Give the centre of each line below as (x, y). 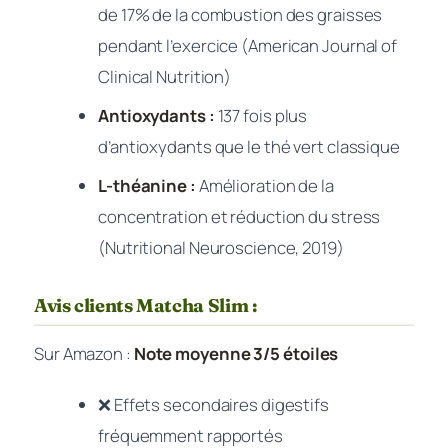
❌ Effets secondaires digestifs (213, 404)
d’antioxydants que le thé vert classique (249, 147)
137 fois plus (261, 116)
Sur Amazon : (84, 353)
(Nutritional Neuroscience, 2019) (221, 248)
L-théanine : (147, 186)
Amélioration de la (264, 186)
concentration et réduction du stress (239, 217)
